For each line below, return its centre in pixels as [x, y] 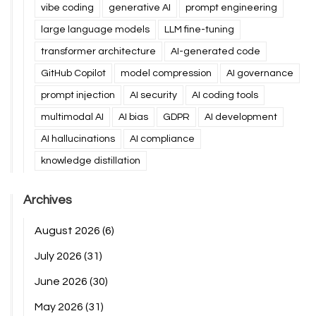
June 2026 [62, 282]
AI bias [133, 117]
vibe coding [67, 8]
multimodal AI [72, 117]
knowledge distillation [91, 161]
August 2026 [68, 231]
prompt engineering [231, 8]
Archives [48, 201]
